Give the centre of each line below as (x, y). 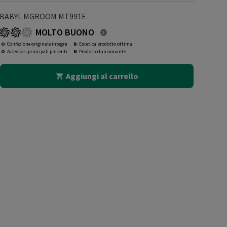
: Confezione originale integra (36, 44)
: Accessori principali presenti (36, 51)
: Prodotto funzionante (101, 51)
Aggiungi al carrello (102, 76)
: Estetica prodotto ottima (104, 44)
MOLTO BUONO (65, 32)
